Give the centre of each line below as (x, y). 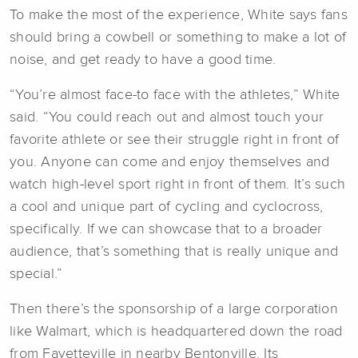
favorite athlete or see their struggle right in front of (174, 139)
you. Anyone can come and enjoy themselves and (170, 162)
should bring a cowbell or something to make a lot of (178, 37)
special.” (36, 274)
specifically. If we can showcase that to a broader (166, 229)
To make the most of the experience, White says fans (179, 15)
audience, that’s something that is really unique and (174, 251)
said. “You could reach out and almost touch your (167, 117)
